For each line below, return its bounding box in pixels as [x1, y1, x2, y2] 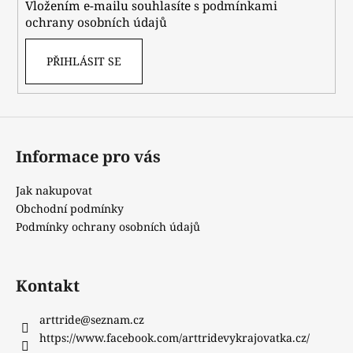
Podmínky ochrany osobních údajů [16, 218, 200, 234]
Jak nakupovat [16, 182, 92, 198]
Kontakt [16, 274, 80, 296]
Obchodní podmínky [16, 200, 124, 216]
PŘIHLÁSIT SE [46, 54, 121, 69]
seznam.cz [91, 311, 144, 327]
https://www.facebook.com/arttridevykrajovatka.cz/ [39, 329, 310, 345]
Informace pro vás [16, 145, 161, 167]
